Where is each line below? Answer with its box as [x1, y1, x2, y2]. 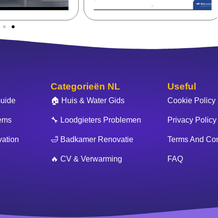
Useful [167, 81, 196, 91]
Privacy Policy [167, 116, 217, 124]
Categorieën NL [51, 81, 120, 91]
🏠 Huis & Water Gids [51, 96, 125, 105]
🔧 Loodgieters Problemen [51, 116, 141, 124]
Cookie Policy [167, 96, 216, 105]
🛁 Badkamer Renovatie [51, 135, 133, 144]
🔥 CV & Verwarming [51, 155, 122, 163]
